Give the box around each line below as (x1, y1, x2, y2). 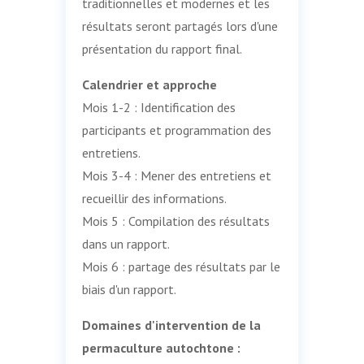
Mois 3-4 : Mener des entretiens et (81, 167, 271, 184)
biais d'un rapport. (81, 280, 176, 297)
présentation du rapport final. (81, 40, 242, 57)
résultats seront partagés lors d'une (81, 17, 278, 34)
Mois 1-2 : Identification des (81, 98, 236, 115)
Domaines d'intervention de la (81, 316, 261, 333)
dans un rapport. (81, 235, 170, 252)
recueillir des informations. (81, 189, 227, 206)
